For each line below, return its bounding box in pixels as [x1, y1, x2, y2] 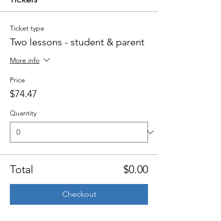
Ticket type [10, 24, 44, 33]
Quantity [10, 109, 37, 118]
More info [10, 56, 39, 65]
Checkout [62, 189, 96, 199]
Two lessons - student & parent [10, 36, 145, 48]
